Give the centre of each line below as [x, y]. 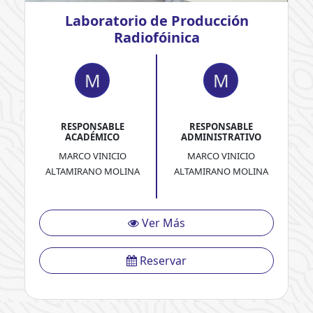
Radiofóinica [156, 37]
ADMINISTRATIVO [221, 137]
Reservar [162, 261]
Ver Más [162, 223]
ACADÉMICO [92, 137]
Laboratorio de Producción [156, 21]
